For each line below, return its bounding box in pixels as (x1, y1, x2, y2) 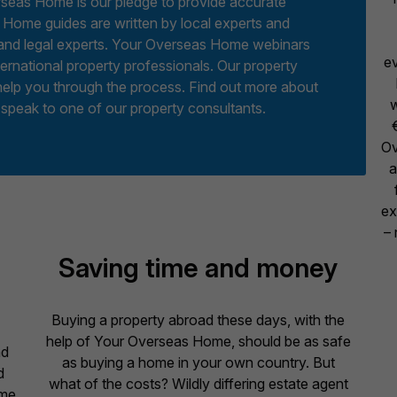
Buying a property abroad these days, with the (51, 311, 346, 330)
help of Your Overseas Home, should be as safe (45, 332, 351, 351)
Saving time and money (58, 251, 339, 284)
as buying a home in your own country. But (61, 354, 335, 372)
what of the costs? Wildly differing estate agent (48, 375, 348, 393)
